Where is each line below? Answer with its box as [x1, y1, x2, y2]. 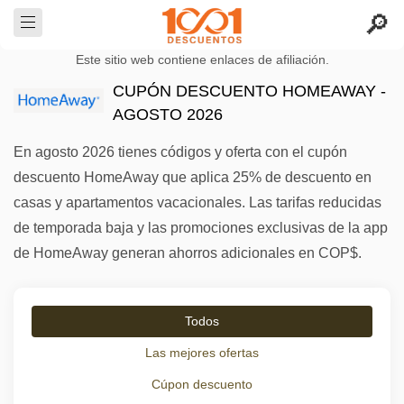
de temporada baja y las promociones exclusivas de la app [14, 220, 388, 235]
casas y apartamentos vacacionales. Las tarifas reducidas [14, 195, 381, 210]
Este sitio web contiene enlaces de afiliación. [75, 53, 329, 67]
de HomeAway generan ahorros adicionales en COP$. [14, 245, 362, 261]
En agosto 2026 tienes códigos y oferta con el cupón [14, 144, 347, 160]
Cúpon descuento [151, 377, 252, 391]
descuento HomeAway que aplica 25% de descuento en [14, 170, 372, 185]
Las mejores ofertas [145, 345, 259, 360]
